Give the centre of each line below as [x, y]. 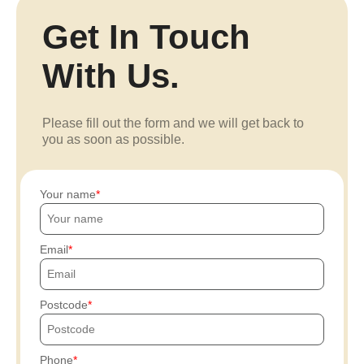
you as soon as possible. [113, 139]
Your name [68, 194]
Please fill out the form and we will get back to [173, 123]
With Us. [111, 76]
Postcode [64, 305]
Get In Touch [146, 37]
